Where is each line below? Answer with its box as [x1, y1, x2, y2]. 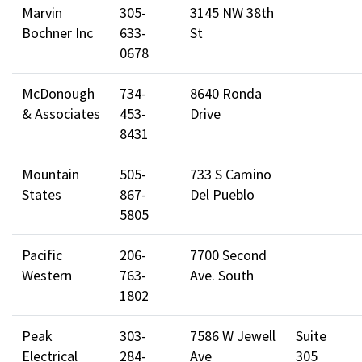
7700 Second [190, 245, 267, 264]
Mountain [22, 164, 79, 183]
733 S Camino [190, 164, 271, 183]
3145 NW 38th [190, 2, 274, 22]
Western [22, 265, 72, 284]
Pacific [22, 245, 62, 264]
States [22, 184, 61, 204]
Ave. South [190, 265, 254, 284]
